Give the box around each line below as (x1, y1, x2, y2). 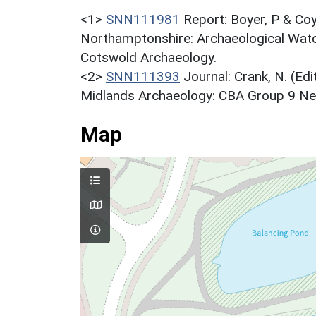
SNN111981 (106, 11, 180, 28)
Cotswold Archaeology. (80, 49, 217, 66)
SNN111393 (106, 68, 180, 85)
